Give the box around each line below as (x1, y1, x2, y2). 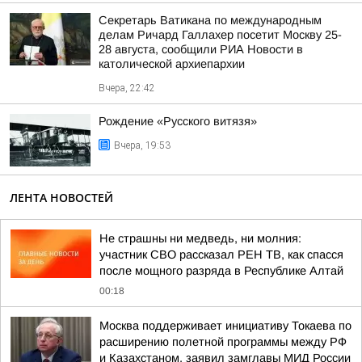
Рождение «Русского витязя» (99, 115, 257, 128)
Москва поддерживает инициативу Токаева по (99, 319, 351, 332)
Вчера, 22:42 (99, 82, 155, 94)
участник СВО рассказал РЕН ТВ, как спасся (99, 248, 343, 261)
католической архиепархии (99, 57, 245, 70)
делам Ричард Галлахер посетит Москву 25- (99, 28, 342, 41)
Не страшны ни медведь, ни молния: (99, 232, 301, 245)
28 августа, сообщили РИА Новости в (99, 43, 303, 56)
